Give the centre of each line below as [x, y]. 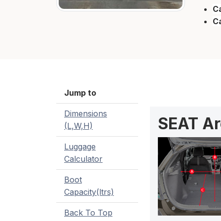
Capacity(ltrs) [89, 192]
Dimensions [86, 114]
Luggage [80, 147]
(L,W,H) [78, 126]
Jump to [80, 93]
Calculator [83, 159]
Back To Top [88, 213]
